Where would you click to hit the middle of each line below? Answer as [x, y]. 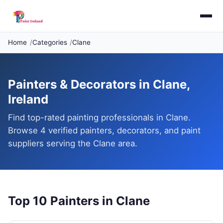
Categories [50, 42]
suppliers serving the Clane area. [73, 143]
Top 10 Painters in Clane [79, 201]
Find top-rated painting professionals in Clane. [99, 117]
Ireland [28, 99]
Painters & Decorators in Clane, [99, 84]
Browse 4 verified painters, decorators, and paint [104, 130]
